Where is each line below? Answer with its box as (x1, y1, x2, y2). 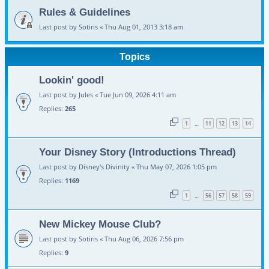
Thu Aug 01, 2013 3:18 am (104, 22, 183, 31)
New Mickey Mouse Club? (39, 218, 161, 231)
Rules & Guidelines (39, 5, 130, 18)
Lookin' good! (39, 73, 104, 86)
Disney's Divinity (79, 162, 130, 172)
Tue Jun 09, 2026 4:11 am (100, 90, 176, 100)
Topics (119, 51, 150, 62)
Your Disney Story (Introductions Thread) (39, 146, 236, 159)
